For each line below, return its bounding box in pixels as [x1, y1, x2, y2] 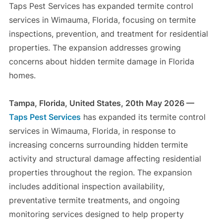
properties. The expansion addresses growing [8, 43, 181, 53]
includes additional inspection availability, [8, 181, 165, 192]
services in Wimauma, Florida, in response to [8, 126, 176, 136]
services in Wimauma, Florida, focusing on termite [8, 15, 196, 25]
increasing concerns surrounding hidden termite [8, 140, 188, 150]
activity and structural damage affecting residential [8, 154, 201, 164]
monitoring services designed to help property [8, 209, 184, 220]
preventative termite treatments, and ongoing [8, 195, 180, 206]
